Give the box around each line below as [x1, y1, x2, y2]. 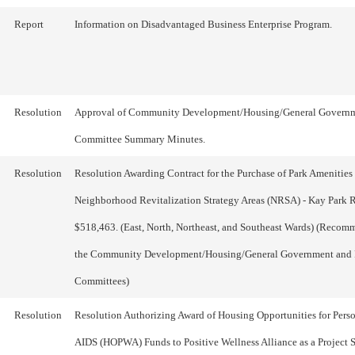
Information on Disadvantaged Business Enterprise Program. [74, 18, 332, 30]
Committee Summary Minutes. [74, 133, 205, 145]
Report [14, 18, 44, 30]
